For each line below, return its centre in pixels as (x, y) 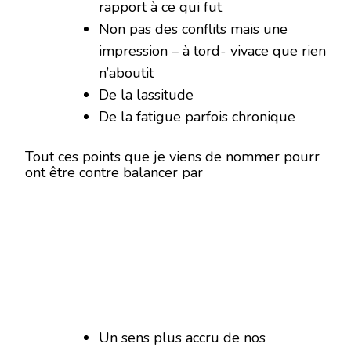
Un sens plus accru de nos (182, 338)
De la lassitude (146, 95)
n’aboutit (126, 73)
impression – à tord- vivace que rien (212, 51)
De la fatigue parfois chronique (197, 117)
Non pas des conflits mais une (193, 29)
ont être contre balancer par (114, 172)
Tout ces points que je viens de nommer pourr (172, 157)
